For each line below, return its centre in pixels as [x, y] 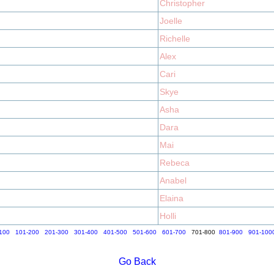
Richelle [175, 39]
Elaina [172, 198]
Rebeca [175, 163]
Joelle [171, 21]
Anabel [173, 180]
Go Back [137, 261]
